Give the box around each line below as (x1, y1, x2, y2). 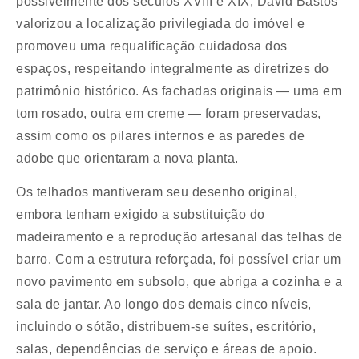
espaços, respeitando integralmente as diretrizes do (16, 62, 329, 75)
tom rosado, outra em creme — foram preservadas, (16, 107, 321, 120)
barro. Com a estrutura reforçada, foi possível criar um (16, 252, 341, 267)
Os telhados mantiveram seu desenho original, (16, 185, 297, 200)
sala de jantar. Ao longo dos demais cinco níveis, (16, 297, 312, 312)
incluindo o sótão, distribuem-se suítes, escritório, (16, 320, 316, 334)
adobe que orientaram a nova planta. (16, 151, 239, 165)
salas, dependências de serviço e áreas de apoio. (16, 342, 317, 357)
